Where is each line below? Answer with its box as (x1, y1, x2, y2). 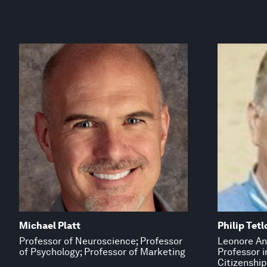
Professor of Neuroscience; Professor (19, 235, 182, 247)
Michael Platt (19, 219, 80, 231)
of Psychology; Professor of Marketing (19, 246, 185, 257)
